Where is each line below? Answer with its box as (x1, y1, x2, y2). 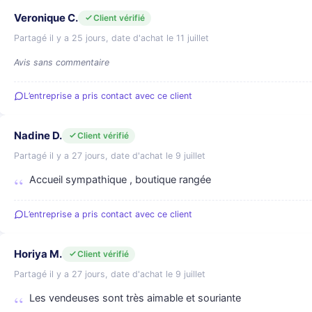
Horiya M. (14, 247, 62, 260)
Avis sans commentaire (14, 57, 109, 68)
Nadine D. (14, 129, 62, 142)
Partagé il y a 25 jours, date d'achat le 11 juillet (14, 33, 209, 43)
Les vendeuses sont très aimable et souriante (29, 292, 241, 304)
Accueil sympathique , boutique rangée (29, 173, 211, 186)
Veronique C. (14, 11, 78, 24)
